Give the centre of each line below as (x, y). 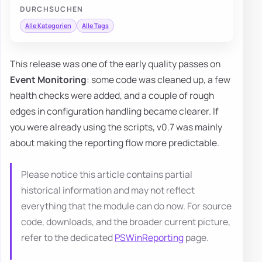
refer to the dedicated (68, 237)
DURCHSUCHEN (51, 9)
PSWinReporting (149, 237)
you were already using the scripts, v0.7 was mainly (116, 127)
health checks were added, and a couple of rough (112, 96)
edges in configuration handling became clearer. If (114, 111)
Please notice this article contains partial (107, 174)
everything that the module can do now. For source (126, 206)
